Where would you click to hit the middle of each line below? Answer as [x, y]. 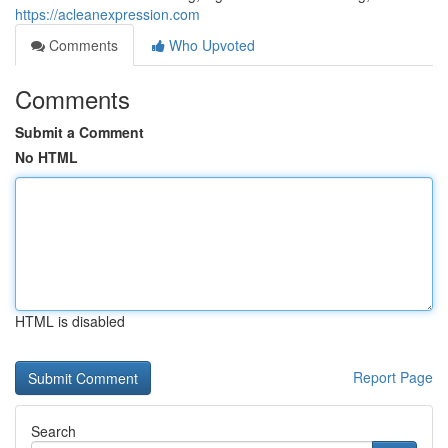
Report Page [393, 377]
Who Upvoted [210, 45]
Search [53, 431]
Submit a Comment [79, 132]
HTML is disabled [70, 321]
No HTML [46, 157]
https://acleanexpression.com [107, 14]
